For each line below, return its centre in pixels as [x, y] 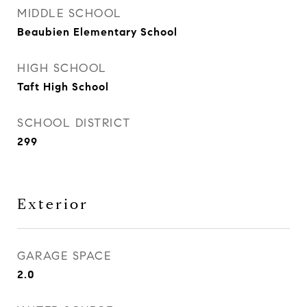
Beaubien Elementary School [97, 32]
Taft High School [63, 87]
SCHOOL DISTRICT [74, 123]
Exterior [53, 204]
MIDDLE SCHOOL [70, 13]
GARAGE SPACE [64, 256]
